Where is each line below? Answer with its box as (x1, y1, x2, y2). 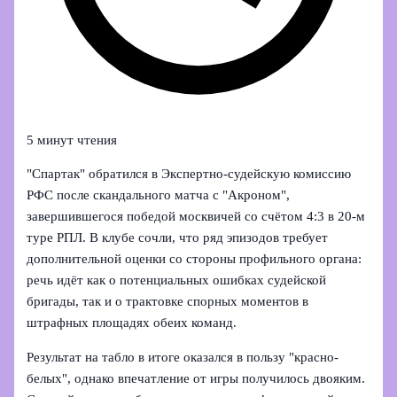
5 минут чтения (27, 132, 118, 147)
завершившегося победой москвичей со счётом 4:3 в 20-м (27, 209, 366, 224)
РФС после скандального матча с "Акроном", (27, 188, 291, 203)
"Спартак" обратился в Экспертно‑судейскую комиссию (27, 167, 352, 182)
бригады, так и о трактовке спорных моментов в (27, 294, 309, 309)
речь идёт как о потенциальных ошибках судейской (27, 273, 327, 288)
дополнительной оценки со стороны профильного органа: (27, 252, 362, 267)
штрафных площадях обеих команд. (27, 315, 237, 331)
